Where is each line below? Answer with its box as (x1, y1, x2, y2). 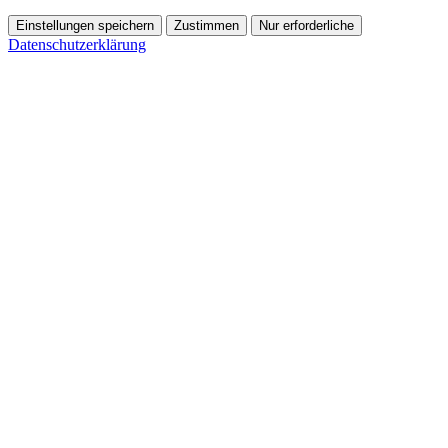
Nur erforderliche (259, 18, 354, 34)
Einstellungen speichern (16, 18, 154, 34)
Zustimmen (174, 18, 239, 34)
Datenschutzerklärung (8, 36, 146, 54)
